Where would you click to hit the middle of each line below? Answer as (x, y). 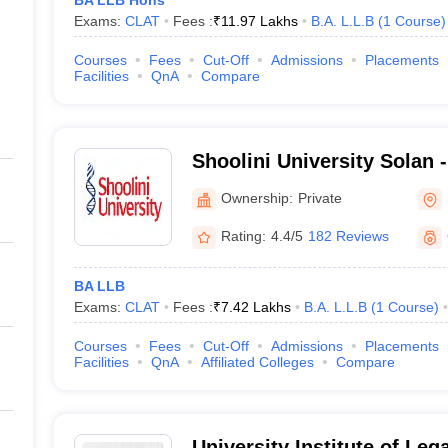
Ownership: (256, 197)
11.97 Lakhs (259, 21)
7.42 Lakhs (255, 307)
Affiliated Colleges (257, 362)
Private (319, 197)
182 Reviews (348, 236)
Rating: (243, 236)
